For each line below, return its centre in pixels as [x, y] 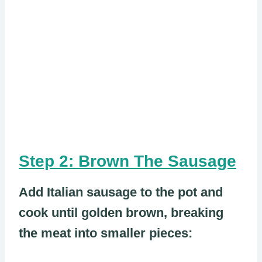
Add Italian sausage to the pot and [121, 192]
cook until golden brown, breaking [121, 213]
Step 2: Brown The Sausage [127, 161]
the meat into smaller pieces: [106, 233]
